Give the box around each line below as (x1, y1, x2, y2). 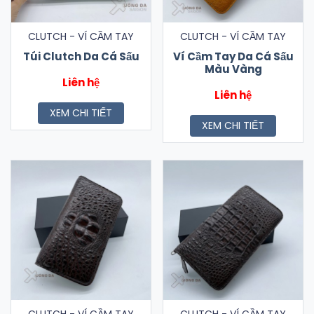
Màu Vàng (204, 62, 262, 76)
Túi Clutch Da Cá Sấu (22, 49, 139, 64)
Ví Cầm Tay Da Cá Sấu (172, 49, 294, 64)
